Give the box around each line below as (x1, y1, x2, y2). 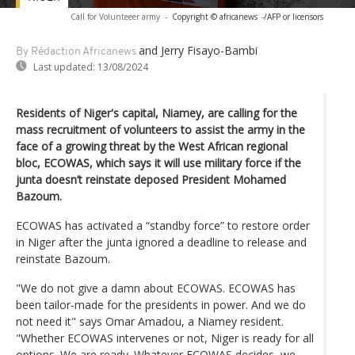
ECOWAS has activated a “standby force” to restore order (16, 217, 310, 233)
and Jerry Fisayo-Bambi (139, 42, 258, 58)
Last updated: (33, 59, 95, 74)
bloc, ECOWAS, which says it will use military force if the (16, 155, 301, 170)
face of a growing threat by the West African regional (16, 138, 288, 154)
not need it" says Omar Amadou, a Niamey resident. (16, 313, 284, 329)
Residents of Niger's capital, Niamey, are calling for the (16, 105, 297, 120)
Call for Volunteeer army (71, 10, 160, 22)
